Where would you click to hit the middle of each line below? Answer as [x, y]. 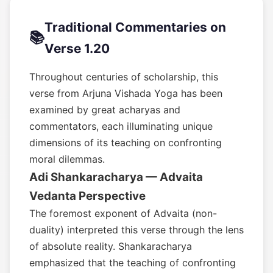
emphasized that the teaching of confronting [133, 263]
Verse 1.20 [77, 48]
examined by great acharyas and [105, 110]
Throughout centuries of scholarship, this [124, 77]
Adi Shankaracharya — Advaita [116, 177]
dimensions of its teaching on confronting [126, 143]
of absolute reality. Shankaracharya [111, 246]
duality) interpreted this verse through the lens [136, 230]
